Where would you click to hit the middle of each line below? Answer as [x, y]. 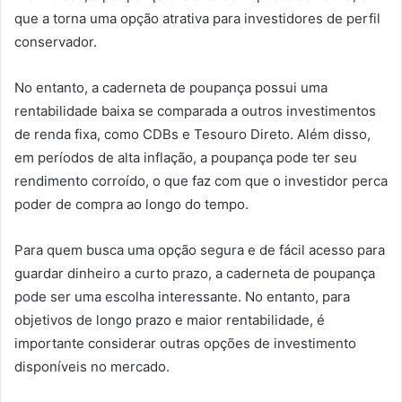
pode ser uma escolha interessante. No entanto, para [182, 296]
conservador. [56, 41]
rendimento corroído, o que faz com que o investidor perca [201, 180]
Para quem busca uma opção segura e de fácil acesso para [200, 249]
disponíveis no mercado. [92, 366]
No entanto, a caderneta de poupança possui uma [171, 87]
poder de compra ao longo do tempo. [131, 204]
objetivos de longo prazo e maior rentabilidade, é [170, 319]
